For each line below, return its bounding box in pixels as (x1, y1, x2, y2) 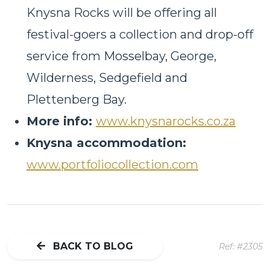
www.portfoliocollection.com (27, 157, 198, 172)
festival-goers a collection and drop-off (27, 27, 253, 42)
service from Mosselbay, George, (27, 48, 216, 63)
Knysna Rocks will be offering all (27, 5, 217, 20)
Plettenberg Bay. (27, 92, 127, 107)
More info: (27, 113, 96, 128)
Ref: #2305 (219, 240, 263, 252)
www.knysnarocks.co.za (96, 113, 236, 128)
